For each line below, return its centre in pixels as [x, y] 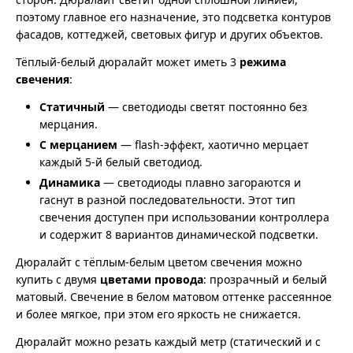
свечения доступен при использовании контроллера [184, 217]
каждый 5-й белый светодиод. [121, 162]
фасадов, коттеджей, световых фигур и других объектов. [169, 35]
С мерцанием [78, 145]
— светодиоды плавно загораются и [201, 183]
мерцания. [69, 124]
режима [263, 62]
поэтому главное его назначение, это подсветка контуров [173, 17]
